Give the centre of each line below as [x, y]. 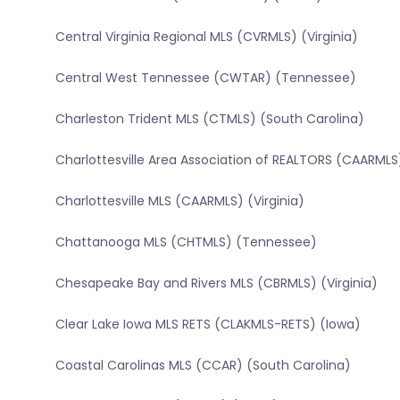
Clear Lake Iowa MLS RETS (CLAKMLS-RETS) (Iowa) [208, 325]
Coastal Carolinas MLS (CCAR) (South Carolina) [203, 366]
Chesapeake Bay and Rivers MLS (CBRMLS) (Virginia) [216, 283]
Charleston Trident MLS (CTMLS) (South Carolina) [209, 119]
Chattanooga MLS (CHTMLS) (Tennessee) [186, 242]
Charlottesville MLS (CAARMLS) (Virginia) [179, 201]
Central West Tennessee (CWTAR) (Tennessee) [205, 78]
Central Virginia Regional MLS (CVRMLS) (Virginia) [206, 37]
